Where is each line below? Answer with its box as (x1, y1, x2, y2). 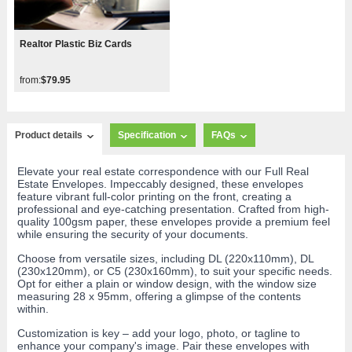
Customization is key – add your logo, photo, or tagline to (16, 326, 300, 339)
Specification (117, 129, 176, 141)
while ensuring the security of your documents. (16, 227, 248, 240)
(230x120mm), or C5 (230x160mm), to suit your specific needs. (16, 264, 332, 277)
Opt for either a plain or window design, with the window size (16, 277, 317, 290)
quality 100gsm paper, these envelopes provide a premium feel (16, 214, 330, 228)
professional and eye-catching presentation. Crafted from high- (16, 202, 329, 215)
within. (16, 302, 49, 315)
